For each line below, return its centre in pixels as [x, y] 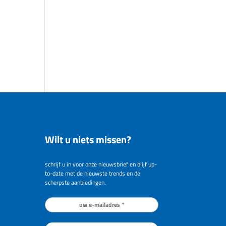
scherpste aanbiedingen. [76, 183]
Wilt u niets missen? [88, 140]
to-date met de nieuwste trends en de [93, 174]
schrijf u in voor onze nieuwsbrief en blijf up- [101, 164]
